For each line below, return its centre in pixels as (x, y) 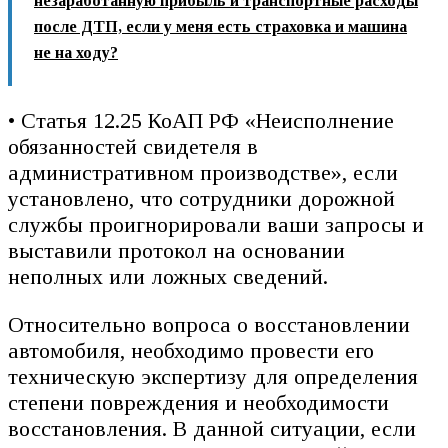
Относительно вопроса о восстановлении (209, 324)
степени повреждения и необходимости (198, 402)
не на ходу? (76, 52)
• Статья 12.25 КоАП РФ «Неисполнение (201, 120)
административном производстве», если (203, 172)
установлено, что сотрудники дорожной (201, 198)
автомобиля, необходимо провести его (191, 350)
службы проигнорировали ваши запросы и (216, 224)
